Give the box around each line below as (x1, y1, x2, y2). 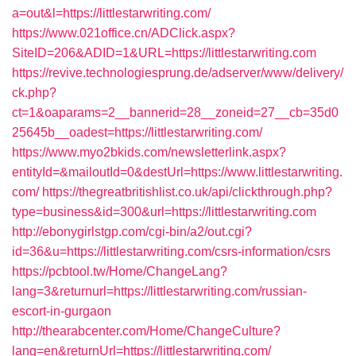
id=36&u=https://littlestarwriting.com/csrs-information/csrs (12, 245, 331, 258)
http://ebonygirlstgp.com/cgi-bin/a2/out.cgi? (12, 225, 252, 238)
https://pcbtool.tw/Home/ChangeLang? (12, 265, 227, 278)
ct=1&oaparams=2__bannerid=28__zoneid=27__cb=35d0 (12, 106, 339, 119)
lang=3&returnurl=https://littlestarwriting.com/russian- (12, 284, 307, 298)
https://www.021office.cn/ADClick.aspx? (12, 26, 235, 40)
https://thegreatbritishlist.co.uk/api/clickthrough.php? (42, 185, 332, 199)
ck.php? (12, 86, 56, 99)
